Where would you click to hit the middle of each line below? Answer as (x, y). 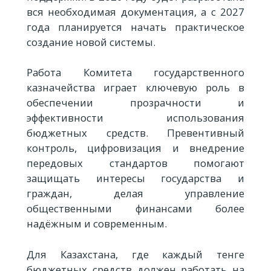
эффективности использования (135, 118)
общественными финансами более (135, 209)
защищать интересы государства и (135, 178)
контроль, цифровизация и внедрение (135, 148)
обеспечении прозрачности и (135, 103)
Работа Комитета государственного (135, 73)
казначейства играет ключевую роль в (135, 88)
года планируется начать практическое (135, 27)
